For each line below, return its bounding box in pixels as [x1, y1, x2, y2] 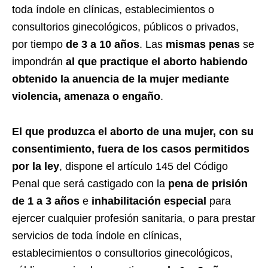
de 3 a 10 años [66, 38, 139, 50]
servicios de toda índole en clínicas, [12, 229, 182, 242]
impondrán [12, 55, 66, 68]
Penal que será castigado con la [12, 177, 168, 190]
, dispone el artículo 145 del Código [59, 160, 228, 172]
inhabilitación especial [92, 194, 206, 207]
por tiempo [12, 38, 66, 50]
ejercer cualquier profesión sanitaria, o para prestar [12, 212, 255, 224]
